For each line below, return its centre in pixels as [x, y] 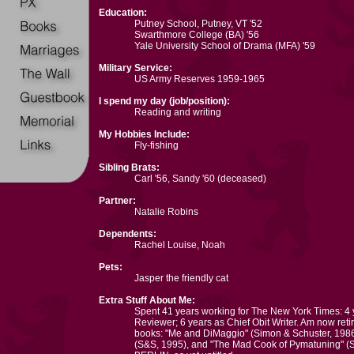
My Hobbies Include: [144, 134]
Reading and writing [178, 112]
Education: [123, 12]
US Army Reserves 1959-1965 [200, 79]
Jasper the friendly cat [181, 278]
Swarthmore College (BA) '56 [197, 34]
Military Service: [136, 68]
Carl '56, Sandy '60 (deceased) [200, 178]
